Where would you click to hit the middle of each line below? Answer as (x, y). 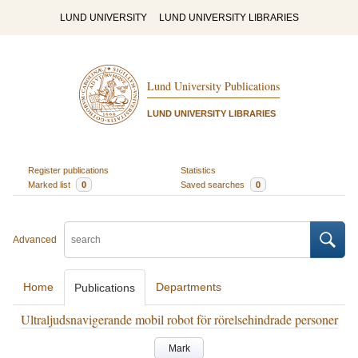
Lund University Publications (213, 86)
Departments (189, 287)
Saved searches (214, 184)
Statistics (198, 170)
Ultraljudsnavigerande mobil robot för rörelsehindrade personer (179, 319)
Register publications (68, 170)
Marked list (50, 184)
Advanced (35, 240)
